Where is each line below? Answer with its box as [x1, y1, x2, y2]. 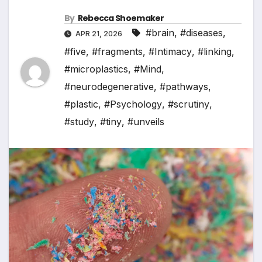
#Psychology [104, 98, 162, 111]
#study [64, 116, 94, 128]
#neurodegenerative [64, 81, 154, 93]
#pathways [160, 81, 208, 93]
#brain [146, 27, 174, 39]
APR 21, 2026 [74, 29, 124, 39]
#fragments [92, 46, 143, 58]
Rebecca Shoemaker [77, 12, 164, 25]
